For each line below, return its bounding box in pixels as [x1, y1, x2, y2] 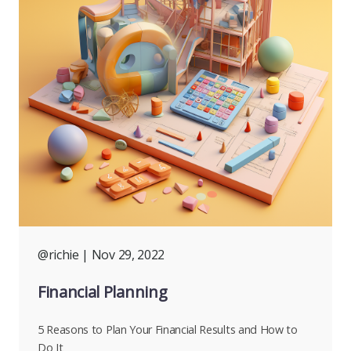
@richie [38, 246, 79, 264]
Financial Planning [38, 281, 168, 303]
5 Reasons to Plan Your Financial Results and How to [38, 322, 298, 338]
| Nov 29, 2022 [81, 246, 165, 264]
